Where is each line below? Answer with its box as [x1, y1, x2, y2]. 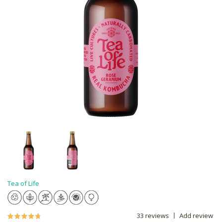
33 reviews [137, 211, 169, 220]
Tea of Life [7, 179, 39, 188]
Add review [179, 211, 213, 220]
